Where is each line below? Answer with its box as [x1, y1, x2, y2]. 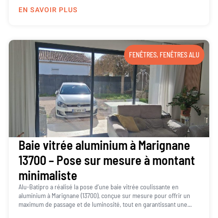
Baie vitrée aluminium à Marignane [18, 137, 190, 152]
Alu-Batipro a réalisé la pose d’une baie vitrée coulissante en [18, 182, 179, 191]
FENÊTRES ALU [160, 50, 200, 59]
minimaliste [18, 167, 77, 182]
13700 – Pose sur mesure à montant [18, 152, 195, 167]
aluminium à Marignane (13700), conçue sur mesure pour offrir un [18, 191, 190, 200]
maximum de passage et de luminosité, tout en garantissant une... [18, 200, 192, 208]
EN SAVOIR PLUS [18, 4, 78, 15]
